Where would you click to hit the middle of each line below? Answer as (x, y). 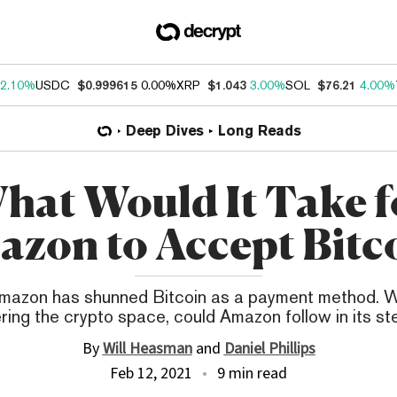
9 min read (252, 374)
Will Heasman (147, 349)
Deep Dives (165, 131)
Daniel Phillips (269, 349)
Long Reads (259, 131)
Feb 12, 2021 (151, 374)
